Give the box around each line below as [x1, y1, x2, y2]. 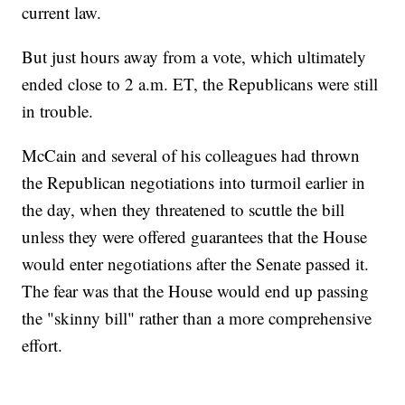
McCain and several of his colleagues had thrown [22, 144, 361, 167]
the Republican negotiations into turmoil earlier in [22, 171, 366, 194]
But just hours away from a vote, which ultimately [22, 45, 367, 69]
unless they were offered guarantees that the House [22, 225, 368, 249]
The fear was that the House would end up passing [22, 279, 370, 303]
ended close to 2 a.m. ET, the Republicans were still [22, 72, 379, 96]
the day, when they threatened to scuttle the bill [22, 198, 345, 221]
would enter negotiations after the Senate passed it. [22, 252, 370, 276]
